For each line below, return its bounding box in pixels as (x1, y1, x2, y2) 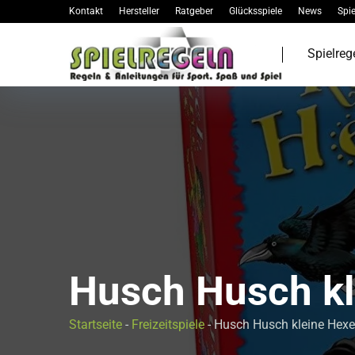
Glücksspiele (229, 6, 282, 17)
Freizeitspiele (132, 317, 204, 332)
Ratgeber (175, 6, 213, 17)
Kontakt (69, 6, 103, 17)
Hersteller (119, 6, 159, 17)
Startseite (69, 317, 122, 332)
